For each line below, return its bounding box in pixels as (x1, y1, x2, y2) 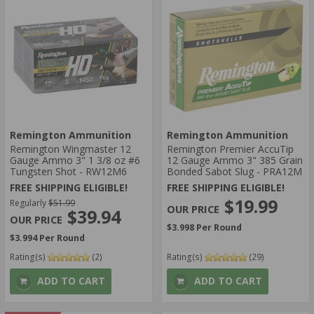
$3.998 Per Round (167, 221, 242, 233)
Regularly (10, 197, 48, 210)
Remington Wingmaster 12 (10, 142, 131, 156)
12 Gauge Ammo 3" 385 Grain (167, 153, 303, 168)
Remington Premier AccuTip (167, 142, 294, 156)
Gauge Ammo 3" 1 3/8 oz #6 (10, 153, 140, 168)
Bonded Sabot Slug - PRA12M (167, 165, 302, 179)
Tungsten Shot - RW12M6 (10, 165, 127, 179)
